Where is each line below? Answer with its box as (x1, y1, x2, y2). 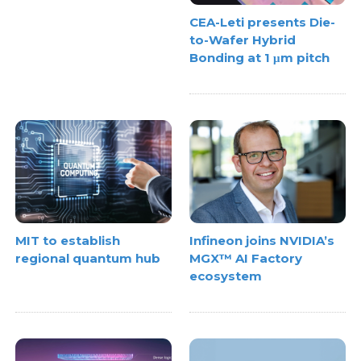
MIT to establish (15, 233, 121, 249)
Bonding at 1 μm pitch (189, 49, 330, 65)
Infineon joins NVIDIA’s (189, 233, 334, 249)
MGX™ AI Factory (189, 251, 302, 267)
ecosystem (189, 268, 262, 284)
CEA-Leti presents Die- (189, 14, 335, 30)
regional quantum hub (15, 251, 161, 267)
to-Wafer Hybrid (189, 31, 296, 48)
